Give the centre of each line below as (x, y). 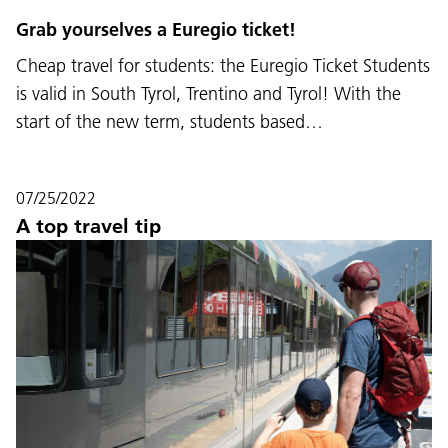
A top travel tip (88, 225)
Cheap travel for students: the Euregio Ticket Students (223, 65)
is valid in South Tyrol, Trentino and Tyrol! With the (208, 93)
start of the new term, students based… (169, 121)
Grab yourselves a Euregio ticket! (156, 29)
